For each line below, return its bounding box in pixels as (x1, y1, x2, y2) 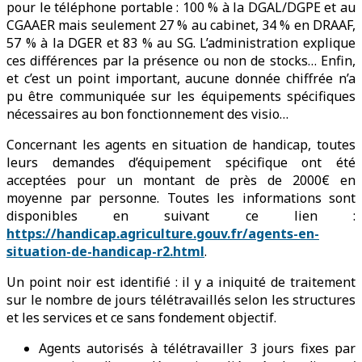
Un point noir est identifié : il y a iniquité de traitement (6, 273, 356, 292)
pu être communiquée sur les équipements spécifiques (6, 87, 356, 106)
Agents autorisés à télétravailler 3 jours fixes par (39, 339, 356, 358)
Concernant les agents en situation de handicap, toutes (6, 136, 356, 154)
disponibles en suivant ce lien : (6, 207, 356, 225)
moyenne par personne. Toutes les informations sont (6, 189, 356, 208)
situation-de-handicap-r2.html (6, 242, 204, 261)
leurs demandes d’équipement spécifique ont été (6, 154, 356, 172)
